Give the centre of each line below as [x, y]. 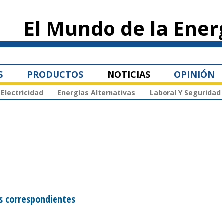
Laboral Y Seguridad [185, 93]
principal [100, 23]
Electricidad [22, 93]
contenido [101, 14]
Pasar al [99, 5]
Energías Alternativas [96, 93]
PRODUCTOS [55, 74]
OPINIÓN [194, 74]
